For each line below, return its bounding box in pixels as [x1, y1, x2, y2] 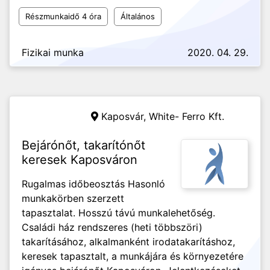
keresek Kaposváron [22, 152, 137, 167]
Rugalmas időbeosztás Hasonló [22, 178, 165, 190]
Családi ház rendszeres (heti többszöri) [22, 221, 202, 233]
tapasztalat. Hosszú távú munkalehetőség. [22, 207, 215, 219]
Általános [121, 11, 155, 21]
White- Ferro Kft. [149, 110, 224, 122]
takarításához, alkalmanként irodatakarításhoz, [22, 236, 235, 248]
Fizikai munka [22, 46, 84, 58]
